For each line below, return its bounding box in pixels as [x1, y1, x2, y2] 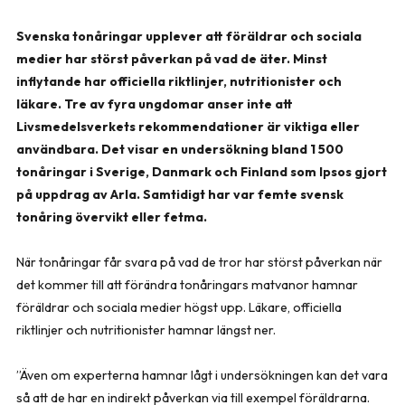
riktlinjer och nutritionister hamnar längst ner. [16, 321, 276, 338]
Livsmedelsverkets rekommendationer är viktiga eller [16, 118, 360, 135]
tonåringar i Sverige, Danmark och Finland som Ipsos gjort [16, 163, 387, 180]
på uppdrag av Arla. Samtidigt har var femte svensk [16, 185, 344, 202]
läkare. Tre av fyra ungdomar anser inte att [16, 95, 293, 112]
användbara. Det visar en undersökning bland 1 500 [16, 140, 344, 157]
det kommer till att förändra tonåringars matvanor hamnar [16, 276, 358, 293]
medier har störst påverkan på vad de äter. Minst [16, 50, 327, 67]
